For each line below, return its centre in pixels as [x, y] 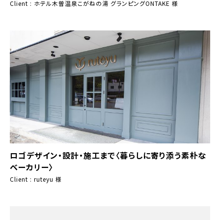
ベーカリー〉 [32, 167]
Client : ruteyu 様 [36, 179]
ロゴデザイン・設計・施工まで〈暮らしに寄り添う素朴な [108, 155]
